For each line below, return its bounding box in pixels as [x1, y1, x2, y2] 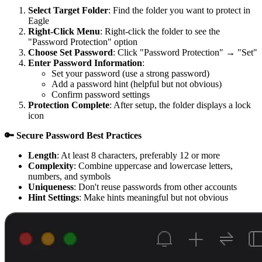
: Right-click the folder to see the [100, 26, 220, 36]
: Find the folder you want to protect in [108, 5, 250, 15]
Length [28, 150, 57, 160]
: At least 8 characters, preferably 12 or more [57, 150, 220, 160]
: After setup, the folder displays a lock [109, 99, 251, 110]
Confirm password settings [51, 89, 150, 99]
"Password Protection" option [28, 36, 137, 47]
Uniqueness [28, 181, 74, 192]
